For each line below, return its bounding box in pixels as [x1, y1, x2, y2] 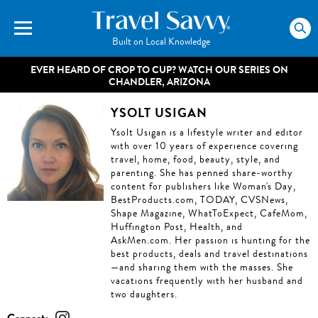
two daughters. [111, 287, 177, 301]
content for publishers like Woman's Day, [111, 180, 296, 193]
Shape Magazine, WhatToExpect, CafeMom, [111, 207, 307, 220]
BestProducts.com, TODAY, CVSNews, [111, 193, 288, 207]
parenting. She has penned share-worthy [111, 166, 293, 180]
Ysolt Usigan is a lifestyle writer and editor [111, 126, 303, 139]
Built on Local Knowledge [111, 35, 210, 48]
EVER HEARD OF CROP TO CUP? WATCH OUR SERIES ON [30, 62, 288, 77]
